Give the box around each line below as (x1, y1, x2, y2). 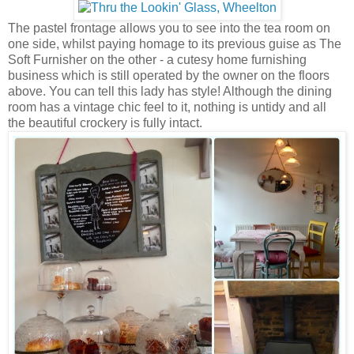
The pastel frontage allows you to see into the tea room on (8, 21, 330, 35)
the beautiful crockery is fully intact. (8, 115, 202, 130)
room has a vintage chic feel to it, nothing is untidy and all (8, 100, 326, 114)
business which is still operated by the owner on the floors (8, 68, 330, 82)
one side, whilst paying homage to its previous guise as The (8, 36, 341, 51)
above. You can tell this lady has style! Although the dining (8, 84, 332, 98)
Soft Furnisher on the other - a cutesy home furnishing (8, 52, 307, 66)
